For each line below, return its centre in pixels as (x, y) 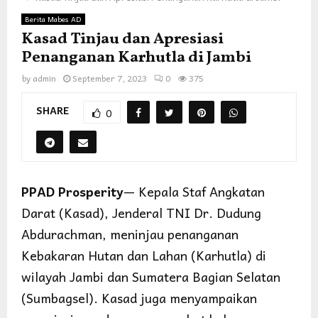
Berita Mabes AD (53, 19)
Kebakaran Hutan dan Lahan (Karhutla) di (144, 255)
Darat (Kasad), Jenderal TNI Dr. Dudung (141, 212)
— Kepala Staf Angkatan (194, 191)
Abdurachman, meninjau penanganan (130, 234)
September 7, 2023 (110, 78)
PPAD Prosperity (72, 191)
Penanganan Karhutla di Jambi (136, 57)
